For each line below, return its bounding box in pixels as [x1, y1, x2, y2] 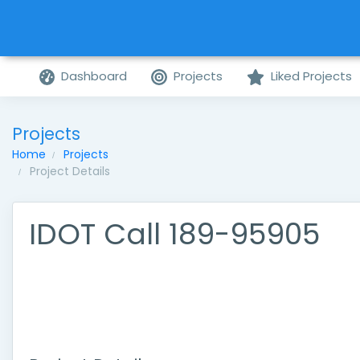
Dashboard [61, 67, 128, 84]
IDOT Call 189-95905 [29, 214, 320, 255]
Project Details [30, 163, 110, 179]
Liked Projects [270, 67, 352, 84]
